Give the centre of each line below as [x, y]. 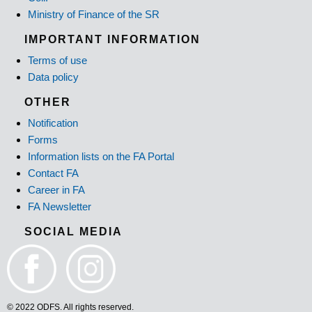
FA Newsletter [60, 207]
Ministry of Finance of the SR [94, 15]
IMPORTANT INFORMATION [112, 40]
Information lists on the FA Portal [101, 157]
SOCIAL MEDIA [73, 232]
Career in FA [56, 190]
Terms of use [57, 61]
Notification [53, 123]
